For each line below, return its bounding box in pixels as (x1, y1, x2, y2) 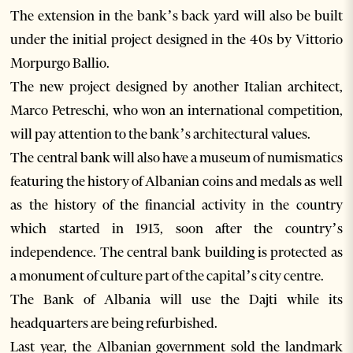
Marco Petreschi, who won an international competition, (10, 102, 343, 120)
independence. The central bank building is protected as (10, 243, 343, 262)
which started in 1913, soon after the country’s (10, 220, 343, 238)
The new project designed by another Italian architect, (10, 78, 343, 96)
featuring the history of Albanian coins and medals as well (10, 173, 343, 191)
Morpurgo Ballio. (10, 54, 110, 72)
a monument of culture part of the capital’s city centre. (10, 267, 325, 285)
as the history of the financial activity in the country (10, 196, 343, 214)
